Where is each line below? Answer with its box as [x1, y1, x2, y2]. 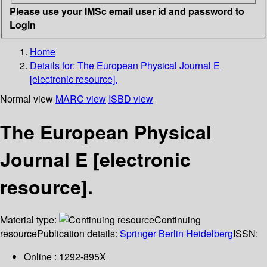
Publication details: [37, 226, 120, 241]
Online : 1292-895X [24, 250, 106, 264]
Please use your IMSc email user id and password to [10, 4, 244, 18]
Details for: [30, 58, 77, 72]
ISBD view [108, 91, 153, 105]
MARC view [55, 91, 106, 105]
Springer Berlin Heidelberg [120, 226, 233, 241]
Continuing [154, 213, 201, 227]
